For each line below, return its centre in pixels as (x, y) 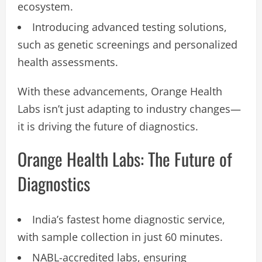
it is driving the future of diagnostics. (108, 126)
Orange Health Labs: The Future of (125, 158)
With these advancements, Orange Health (120, 91)
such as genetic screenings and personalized (127, 44)
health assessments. (68, 62)
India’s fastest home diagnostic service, (129, 219)
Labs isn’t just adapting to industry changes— (129, 108)
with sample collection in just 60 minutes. (120, 237)
